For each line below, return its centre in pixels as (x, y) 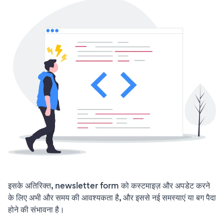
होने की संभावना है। (36, 210)
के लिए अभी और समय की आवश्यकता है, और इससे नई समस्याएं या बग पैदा (112, 198)
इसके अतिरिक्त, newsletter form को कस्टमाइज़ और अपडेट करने (109, 186)
